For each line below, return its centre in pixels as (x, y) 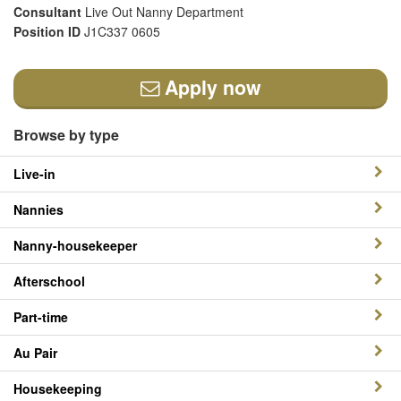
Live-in (34, 174)
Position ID (49, 31)
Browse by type (66, 135)
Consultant (49, 12)
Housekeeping (58, 388)
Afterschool (49, 281)
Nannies (38, 209)
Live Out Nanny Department (164, 12)
